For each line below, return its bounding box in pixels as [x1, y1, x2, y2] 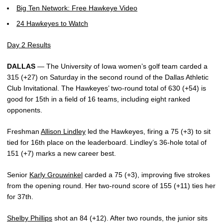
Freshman [7, 127, 41, 135]
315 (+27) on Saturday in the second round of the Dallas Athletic [7, 73, 209, 81]
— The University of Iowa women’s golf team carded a [35, 62, 208, 70]
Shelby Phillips [7, 214, 52, 222]
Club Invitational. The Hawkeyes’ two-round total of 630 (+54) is [7, 84, 206, 92]
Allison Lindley [41, 127, 86, 135]
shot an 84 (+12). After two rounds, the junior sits [52, 214, 208, 222]
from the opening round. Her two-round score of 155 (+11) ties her [7, 182, 216, 190]
